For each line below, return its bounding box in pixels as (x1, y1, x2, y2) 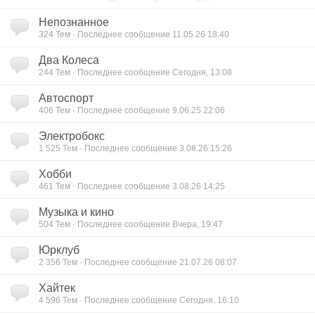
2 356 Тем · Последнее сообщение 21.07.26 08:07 (39, 257, 237, 266)
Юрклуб (39, 244, 79, 256)
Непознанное (39, 16, 109, 28)
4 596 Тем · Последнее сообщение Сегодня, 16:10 (39, 295, 239, 304)
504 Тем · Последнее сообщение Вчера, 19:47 (39, 219, 223, 229)
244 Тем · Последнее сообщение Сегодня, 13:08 (39, 67, 232, 77)
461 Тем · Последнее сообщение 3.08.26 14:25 (39, 181, 225, 191)
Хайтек (39, 282, 75, 294)
